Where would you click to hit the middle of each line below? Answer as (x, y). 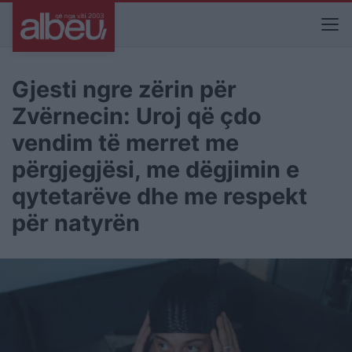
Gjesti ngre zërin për (124, 89)
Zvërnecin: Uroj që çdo (137, 116)
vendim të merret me (125, 143)
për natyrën (76, 223)
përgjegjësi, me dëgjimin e (156, 169)
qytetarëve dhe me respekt (159, 196)
